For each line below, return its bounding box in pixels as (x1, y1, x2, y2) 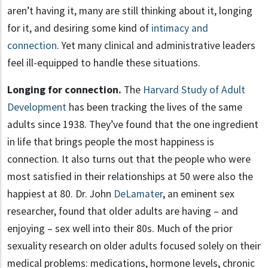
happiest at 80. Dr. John (7, 187, 114, 201)
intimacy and (151, 22, 208, 35)
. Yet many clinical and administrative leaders (57, 39, 255, 53)
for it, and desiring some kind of (7, 22, 151, 35)
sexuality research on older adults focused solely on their (7, 239, 261, 253)
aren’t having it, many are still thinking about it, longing (7, 4, 252, 18)
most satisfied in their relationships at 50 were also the (7, 170, 253, 184)
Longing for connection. (7, 83, 124, 97)
